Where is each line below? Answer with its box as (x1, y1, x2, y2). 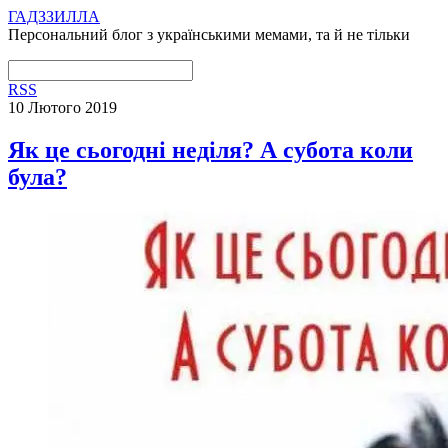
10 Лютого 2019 (8, 99, 117, 116)
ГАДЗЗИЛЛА (8, 8, 100, 25)
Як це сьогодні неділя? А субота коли (8, 136, 413, 163)
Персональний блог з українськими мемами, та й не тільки (8, 26, 410, 43)
